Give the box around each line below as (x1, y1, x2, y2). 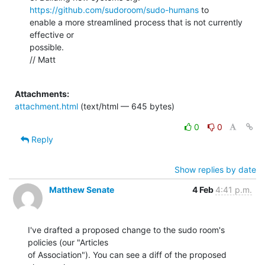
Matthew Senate (49, 184, 114, 195)
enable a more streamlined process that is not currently (30, 17, 243, 27)
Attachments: (15, 88, 69, 99)
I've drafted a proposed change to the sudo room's (28, 224, 225, 235)
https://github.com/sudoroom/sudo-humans (30, 4, 199, 15)
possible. (30, 41, 64, 52)
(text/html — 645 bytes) (78, 101, 174, 111)
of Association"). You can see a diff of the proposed (28, 249, 227, 260)
